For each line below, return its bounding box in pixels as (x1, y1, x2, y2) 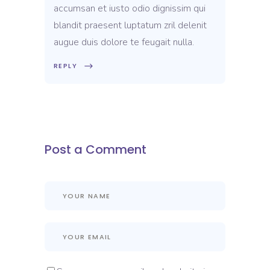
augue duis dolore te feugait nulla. (54, 36, 194, 49)
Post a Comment (45, 140, 146, 158)
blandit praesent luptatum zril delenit (54, 19, 207, 33)
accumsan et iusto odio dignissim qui (54, 2, 206, 16)
